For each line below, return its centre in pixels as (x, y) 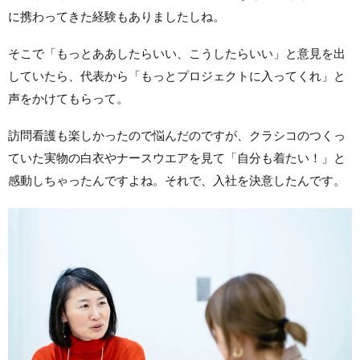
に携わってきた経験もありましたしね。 (117, 17)
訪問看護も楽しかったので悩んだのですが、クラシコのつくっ (177, 136)
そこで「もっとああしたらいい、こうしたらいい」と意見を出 (177, 54)
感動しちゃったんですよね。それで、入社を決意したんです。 (177, 181)
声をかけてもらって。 (68, 99)
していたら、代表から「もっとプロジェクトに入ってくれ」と (177, 76)
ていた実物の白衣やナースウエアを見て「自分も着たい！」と (177, 158)
